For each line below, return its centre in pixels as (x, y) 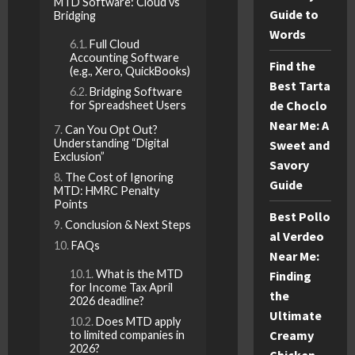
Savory (289, 165)
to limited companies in (127, 334)
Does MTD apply (138, 321)
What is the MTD (139, 273)
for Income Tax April (121, 287)
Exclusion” (79, 156)
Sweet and (299, 145)
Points (71, 204)
